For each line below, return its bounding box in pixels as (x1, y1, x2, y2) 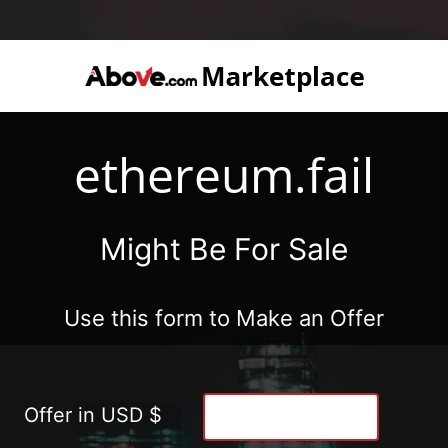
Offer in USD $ (24, 402, 162, 427)
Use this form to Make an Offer (64, 304, 384, 331)
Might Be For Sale (100, 230, 348, 267)
